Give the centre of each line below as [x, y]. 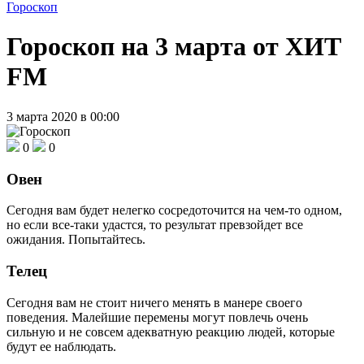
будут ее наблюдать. [61, 346]
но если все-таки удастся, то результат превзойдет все [155, 225]
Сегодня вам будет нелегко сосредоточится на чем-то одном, [174, 210]
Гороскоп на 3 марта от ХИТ [174, 47]
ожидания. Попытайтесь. [76, 240]
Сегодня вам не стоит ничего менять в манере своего [154, 302]
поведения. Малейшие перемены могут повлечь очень [157, 317]
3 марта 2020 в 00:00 [63, 116]
